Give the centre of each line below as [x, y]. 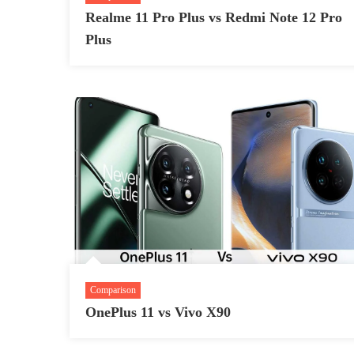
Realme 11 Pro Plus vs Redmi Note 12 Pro [213, 18]
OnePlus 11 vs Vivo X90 [158, 312]
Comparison [113, 290]
